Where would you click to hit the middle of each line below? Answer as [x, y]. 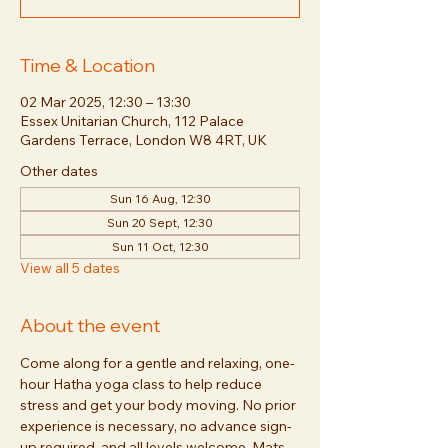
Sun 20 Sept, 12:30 [160, 222]
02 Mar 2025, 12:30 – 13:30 [105, 102]
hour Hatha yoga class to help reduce [142, 384]
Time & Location [87, 65]
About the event [90, 325]
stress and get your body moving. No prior [159, 405]
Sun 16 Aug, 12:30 [160, 198]
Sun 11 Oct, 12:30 [160, 246]
